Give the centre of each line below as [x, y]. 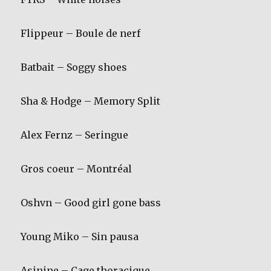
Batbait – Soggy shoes [74, 67]
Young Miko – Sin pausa [80, 237]
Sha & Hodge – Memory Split [91, 101]
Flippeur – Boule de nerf [81, 34]
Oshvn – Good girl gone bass [91, 203]
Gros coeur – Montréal [77, 169]
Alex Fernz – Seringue [75, 135]
